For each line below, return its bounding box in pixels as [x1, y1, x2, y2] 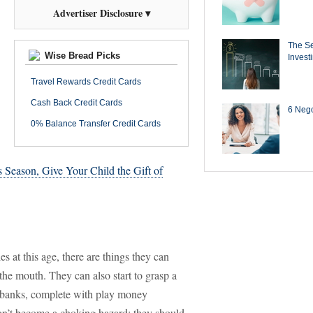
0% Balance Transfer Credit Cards [31, 119, 161, 129]
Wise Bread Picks [42, 50, 120, 61]
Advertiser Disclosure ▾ [52, 6, 150, 20]
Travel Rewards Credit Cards [31, 77, 141, 87]
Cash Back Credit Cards [31, 98, 122, 108]
